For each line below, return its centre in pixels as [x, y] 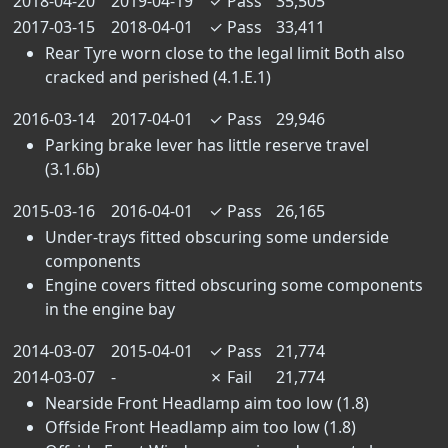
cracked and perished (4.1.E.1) [158, 77]
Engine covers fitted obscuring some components [234, 285]
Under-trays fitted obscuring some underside [217, 237]
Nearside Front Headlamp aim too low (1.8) [207, 403]
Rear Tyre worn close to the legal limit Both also [225, 53]
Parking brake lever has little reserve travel [207, 145]
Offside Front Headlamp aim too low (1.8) [200, 427]
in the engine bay [110, 309]
